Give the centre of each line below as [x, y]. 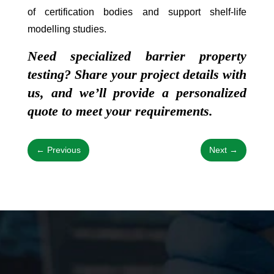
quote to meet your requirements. [120, 111]
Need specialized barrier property [137, 56]
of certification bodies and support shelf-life [137, 12]
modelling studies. [67, 29]
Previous [64, 150]
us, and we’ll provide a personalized [137, 92]
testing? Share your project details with [137, 74]
